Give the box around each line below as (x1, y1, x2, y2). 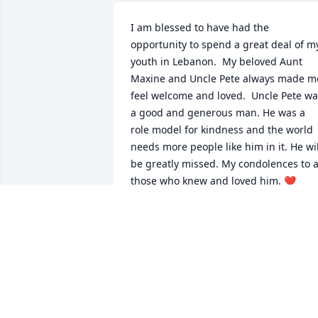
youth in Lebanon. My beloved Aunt (131, 55, 302, 69)
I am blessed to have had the (131, 21, 269, 35)
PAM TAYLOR (131, 207, 193, 221)
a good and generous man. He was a (131, 106, 305, 120)
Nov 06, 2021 (131, 221, 192, 235)
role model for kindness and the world (131, 123, 313, 137)
